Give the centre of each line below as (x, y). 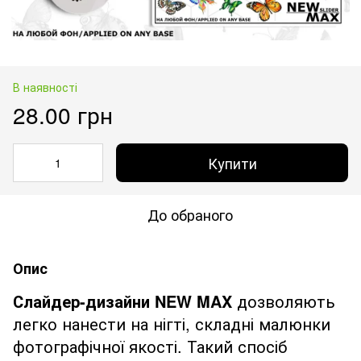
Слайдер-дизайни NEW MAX (122, 301)
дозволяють (284, 301)
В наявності (45, 87)
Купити (232, 162)
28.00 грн (63, 114)
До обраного (190, 214)
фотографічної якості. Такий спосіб (150, 346)
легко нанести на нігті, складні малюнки (172, 323)
